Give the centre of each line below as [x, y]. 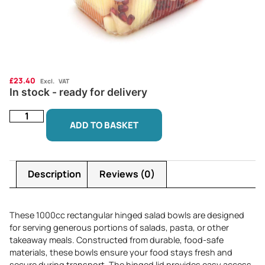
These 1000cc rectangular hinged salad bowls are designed [127, 215]
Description [55, 174]
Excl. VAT [55, 81]
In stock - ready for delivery [78, 92]
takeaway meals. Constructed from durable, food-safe [117, 240]
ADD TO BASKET [104, 125]
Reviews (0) [127, 174]
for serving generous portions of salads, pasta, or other [119, 228]
